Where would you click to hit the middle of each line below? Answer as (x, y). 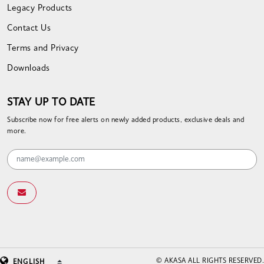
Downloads (29, 69)
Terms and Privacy (43, 49)
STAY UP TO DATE (51, 103)
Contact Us (29, 29)
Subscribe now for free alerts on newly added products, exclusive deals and (126, 120)
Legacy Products (40, 9)
